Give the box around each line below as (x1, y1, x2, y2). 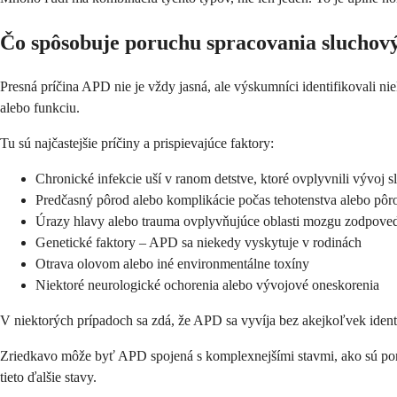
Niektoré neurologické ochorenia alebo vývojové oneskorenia (35, 276, 379, 292)
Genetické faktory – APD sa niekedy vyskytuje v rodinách (35, 234, 362, 250)
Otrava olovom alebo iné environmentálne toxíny (35, 255, 309, 271)
